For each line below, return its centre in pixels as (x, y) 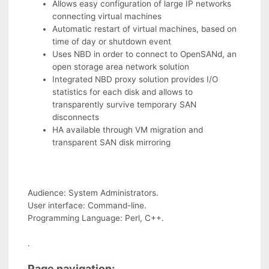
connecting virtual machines (107, 17)
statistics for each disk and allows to (123, 92)
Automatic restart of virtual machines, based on (145, 29)
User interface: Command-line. (87, 205)
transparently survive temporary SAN (125, 105)
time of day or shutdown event (112, 42)
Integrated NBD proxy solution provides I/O (135, 80)
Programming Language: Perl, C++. (96, 218)
